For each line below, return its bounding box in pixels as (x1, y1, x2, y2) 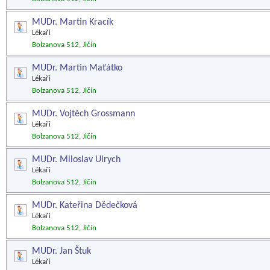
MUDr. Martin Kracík (32, 17, 113, 27)
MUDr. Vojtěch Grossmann (32, 109, 135, 119)
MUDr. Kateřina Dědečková (32, 201, 137, 210)
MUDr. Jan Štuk (32, 246, 91, 256)
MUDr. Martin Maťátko (32, 63, 122, 73)
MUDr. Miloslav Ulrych (32, 155, 121, 165)
